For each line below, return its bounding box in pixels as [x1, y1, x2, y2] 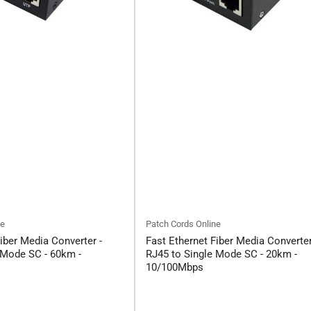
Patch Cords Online [146, 219, 221, 230]
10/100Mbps [146, 261, 203, 274]
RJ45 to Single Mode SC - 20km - [146, 248, 297, 261]
